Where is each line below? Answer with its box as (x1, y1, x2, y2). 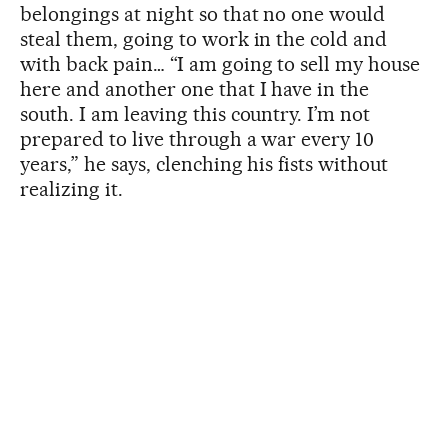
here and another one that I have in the (20, 76, 370, 101)
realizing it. (20, 176, 123, 201)
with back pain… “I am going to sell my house (20, 51, 421, 76)
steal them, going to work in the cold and (20, 26, 388, 51)
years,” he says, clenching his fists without (20, 151, 389, 176)
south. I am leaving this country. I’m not (20, 101, 371, 126)
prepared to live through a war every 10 (20, 126, 375, 151)
